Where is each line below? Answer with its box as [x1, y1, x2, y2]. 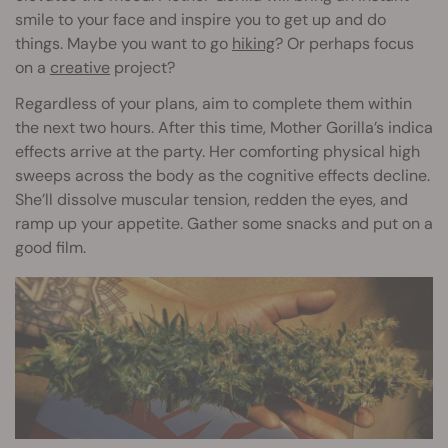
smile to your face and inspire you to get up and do [15, 9, 386, 31]
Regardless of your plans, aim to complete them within [15, 93, 412, 115]
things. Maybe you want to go [15, 33, 232, 55]
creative [50, 57, 110, 79]
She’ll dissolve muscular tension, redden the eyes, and [15, 189, 408, 211]
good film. [15, 237, 86, 259]
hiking [232, 33, 275, 55]
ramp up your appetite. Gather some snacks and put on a [15, 213, 433, 235]
